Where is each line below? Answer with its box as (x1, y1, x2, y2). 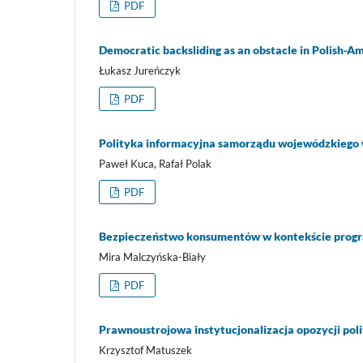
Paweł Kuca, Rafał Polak (99, 157, 211, 171)
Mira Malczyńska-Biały (99, 250, 206, 264)
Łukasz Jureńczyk (99, 64, 181, 78)
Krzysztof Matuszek (99, 344, 192, 357)
